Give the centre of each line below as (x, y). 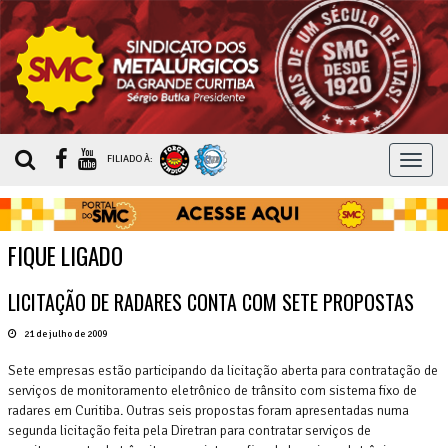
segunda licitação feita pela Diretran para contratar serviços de (189, 430)
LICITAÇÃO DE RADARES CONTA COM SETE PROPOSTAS (211, 301)
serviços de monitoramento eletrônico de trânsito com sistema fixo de (212, 390)
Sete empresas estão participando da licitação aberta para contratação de (223, 370)
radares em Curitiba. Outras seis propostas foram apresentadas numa (208, 410)
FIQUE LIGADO (65, 255)
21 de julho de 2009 (64, 333)
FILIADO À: (131, 159)
